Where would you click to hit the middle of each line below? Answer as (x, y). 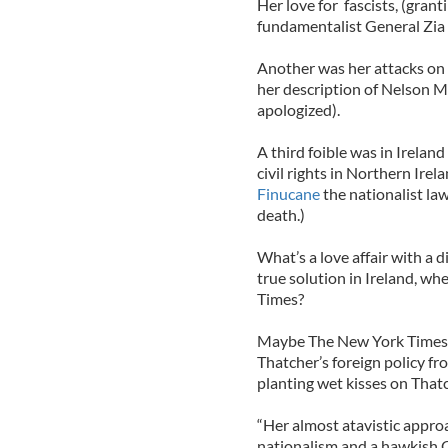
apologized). (298, 109)
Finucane (288, 193)
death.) (280, 214)
